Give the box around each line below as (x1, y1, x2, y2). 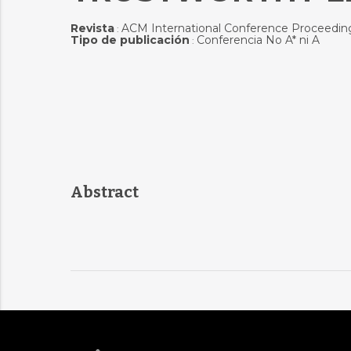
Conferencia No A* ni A (196, 33, 320, 47)
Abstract (70, 183, 139, 201)
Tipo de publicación (70, 33, 190, 47)
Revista (70, 21, 114, 35)
